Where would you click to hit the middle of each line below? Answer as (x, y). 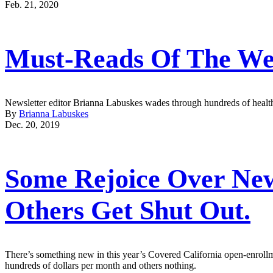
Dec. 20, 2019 (32, 124)
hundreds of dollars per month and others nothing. (101, 265)
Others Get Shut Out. (128, 211)
